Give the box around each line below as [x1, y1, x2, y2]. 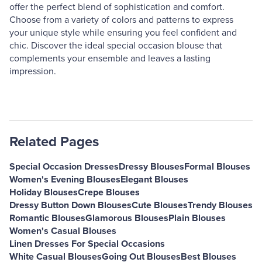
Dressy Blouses [119, 161, 184, 173]
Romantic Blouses [9, 212, 85, 224]
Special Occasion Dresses [9, 161, 119, 173]
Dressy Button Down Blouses [9, 199, 132, 211]
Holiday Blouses [9, 187, 78, 198]
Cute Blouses [132, 199, 188, 211]
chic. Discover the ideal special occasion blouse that [9, 40, 222, 51]
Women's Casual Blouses [9, 225, 116, 237]
